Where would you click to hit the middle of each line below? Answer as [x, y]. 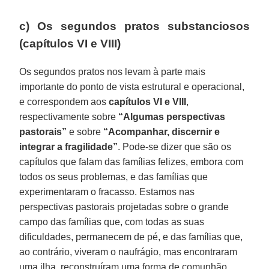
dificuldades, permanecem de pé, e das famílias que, [131, 237]
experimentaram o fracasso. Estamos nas [107, 192]
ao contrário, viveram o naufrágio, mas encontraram [128, 252]
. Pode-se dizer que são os [175, 147]
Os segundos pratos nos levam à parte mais [113, 71]
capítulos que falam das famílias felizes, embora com [131, 162]
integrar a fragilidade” [69, 147]
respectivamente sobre [69, 116]
